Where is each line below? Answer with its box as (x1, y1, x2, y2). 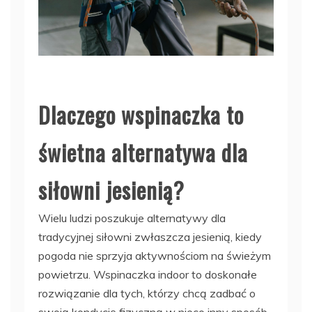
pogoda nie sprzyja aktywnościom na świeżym (38, 249, 271, 263)
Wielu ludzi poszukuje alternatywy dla (38, 211, 226, 226)
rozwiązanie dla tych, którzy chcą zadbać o (38, 286, 256, 301)
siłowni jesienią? (38, 173, 185, 207)
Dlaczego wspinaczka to (38, 98, 244, 132)
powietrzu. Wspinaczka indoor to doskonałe (38, 267, 257, 282)
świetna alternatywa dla (38, 136, 248, 169)
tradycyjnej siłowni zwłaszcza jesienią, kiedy (38, 230, 262, 244)
